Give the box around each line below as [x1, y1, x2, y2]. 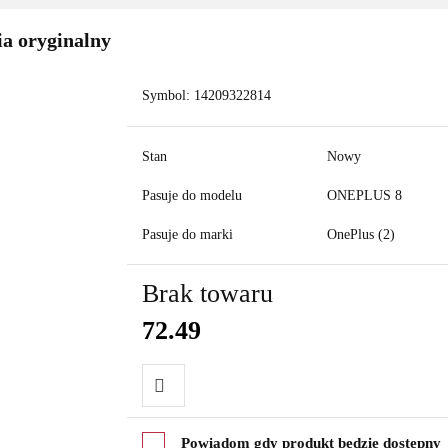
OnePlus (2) [326, 227, 395, 242]
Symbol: [141, 88, 194, 103]
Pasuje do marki [141, 227, 233, 242]
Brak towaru [141, 279, 273, 308]
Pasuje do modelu [141, 188, 242, 203]
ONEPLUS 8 [326, 188, 402, 203]
